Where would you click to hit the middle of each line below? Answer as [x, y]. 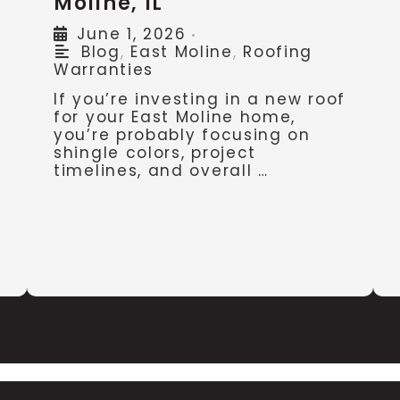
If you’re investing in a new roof [200, 100]
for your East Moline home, [175, 117]
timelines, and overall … [161, 171]
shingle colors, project [155, 153]
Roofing [278, 52]
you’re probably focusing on [182, 135]
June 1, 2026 [132, 34]
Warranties [104, 70]
